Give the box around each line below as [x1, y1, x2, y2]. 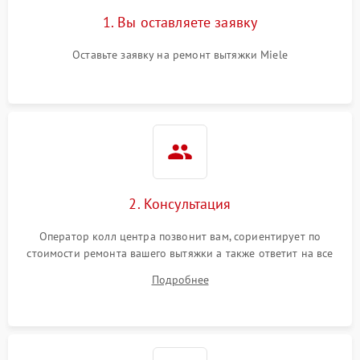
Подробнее [151, 272, 209, 287]
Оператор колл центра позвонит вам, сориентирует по [39, 229, 321, 243]
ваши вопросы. [142, 263, 218, 277]
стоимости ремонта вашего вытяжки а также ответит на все [27, 246, 333, 260]
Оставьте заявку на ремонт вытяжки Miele [72, 47, 288, 62]
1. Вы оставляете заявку [102, 13, 258, 31]
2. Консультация [129, 194, 231, 213]
